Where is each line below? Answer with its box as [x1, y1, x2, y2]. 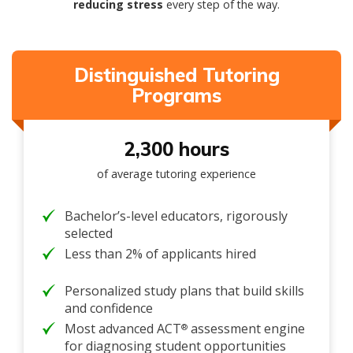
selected [65, 225, 113, 243]
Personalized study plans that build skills [65, 282, 304, 300]
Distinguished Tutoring [73, 63, 280, 87]
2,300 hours [124, 137, 229, 162]
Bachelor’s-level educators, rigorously [65, 207, 288, 225]
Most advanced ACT [65, 320, 181, 338]
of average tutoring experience [97, 166, 256, 182]
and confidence [65, 299, 153, 318]
